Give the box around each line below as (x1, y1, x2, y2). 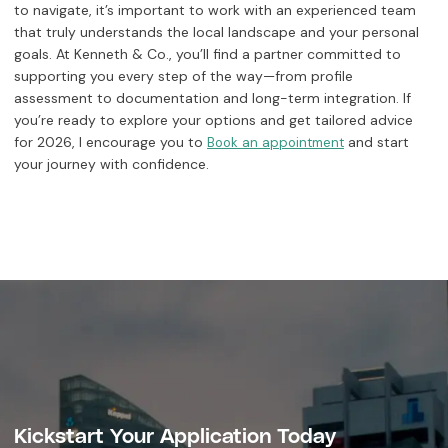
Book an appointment (207, 133, 344, 151)
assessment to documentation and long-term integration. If (14, 88, 411, 107)
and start (344, 132, 409, 151)
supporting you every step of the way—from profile (14, 66, 353, 85)
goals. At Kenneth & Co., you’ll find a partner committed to (14, 44, 401, 63)
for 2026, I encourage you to (14, 132, 207, 151)
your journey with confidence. (14, 154, 209, 173)
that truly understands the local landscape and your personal (14, 22, 419, 41)
